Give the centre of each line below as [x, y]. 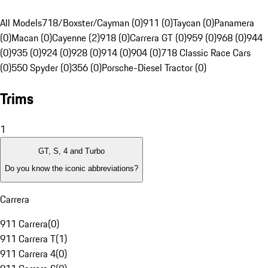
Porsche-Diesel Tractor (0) [154, 68]
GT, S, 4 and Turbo [71, 151]
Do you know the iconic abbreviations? [71, 168]
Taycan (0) [194, 23]
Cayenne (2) [76, 38]
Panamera [234, 23]
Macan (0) [32, 38]
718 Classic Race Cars [206, 53]
